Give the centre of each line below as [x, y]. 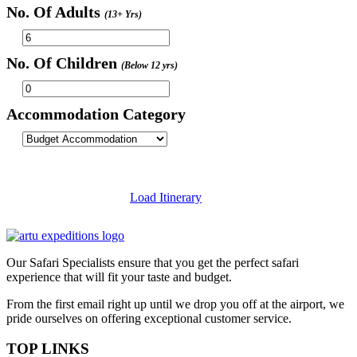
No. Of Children [64, 63]
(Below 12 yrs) [149, 65]
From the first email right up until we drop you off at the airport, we [175, 304]
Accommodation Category [96, 114]
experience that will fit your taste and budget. [119, 277]
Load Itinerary [166, 197]
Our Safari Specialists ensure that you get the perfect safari [153, 262]
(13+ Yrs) [123, 14]
